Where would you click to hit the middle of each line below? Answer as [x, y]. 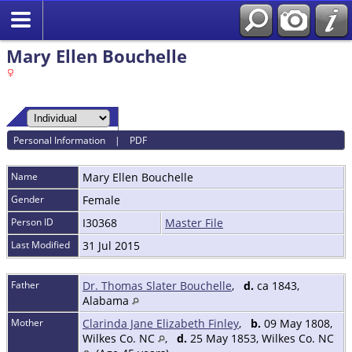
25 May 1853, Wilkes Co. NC [260, 339]
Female [103, 200]
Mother [27, 323]
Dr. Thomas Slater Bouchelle [157, 286]
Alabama [107, 301]
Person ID [32, 222]
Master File [194, 223]
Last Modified [40, 245]
